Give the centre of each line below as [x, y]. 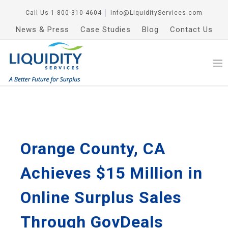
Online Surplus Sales [101, 197]
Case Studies [105, 30]
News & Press [42, 30]
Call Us [37, 13]
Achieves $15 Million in [111, 173]
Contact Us [191, 30]
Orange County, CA [93, 149]
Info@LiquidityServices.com [156, 13]
